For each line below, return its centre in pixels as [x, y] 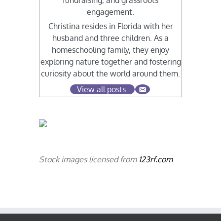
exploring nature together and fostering [110, 62]
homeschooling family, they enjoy [110, 50]
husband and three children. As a [110, 38]
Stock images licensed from [89, 160]
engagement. [110, 12]
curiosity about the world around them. [110, 74]
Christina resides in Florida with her [110, 26]
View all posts [101, 90]
